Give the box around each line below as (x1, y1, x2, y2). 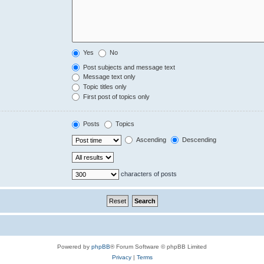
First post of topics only (81, 93, 150, 100)
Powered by (57, 243, 91, 250)
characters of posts (119, 170, 177, 177)
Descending (180, 136, 217, 143)
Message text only (81, 73, 136, 81)
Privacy (111, 253, 131, 260)
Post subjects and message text (81, 63, 176, 71)
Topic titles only (81, 83, 127, 91)
